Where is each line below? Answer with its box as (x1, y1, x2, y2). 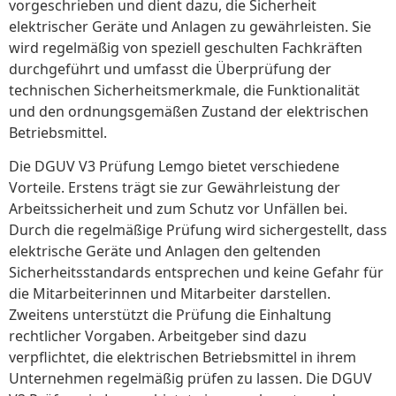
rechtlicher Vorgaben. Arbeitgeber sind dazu (9, 326, 307, 346)
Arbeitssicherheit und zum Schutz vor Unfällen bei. (9, 199, 347, 219)
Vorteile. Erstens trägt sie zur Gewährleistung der (9, 178, 340, 198)
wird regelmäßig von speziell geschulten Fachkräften (9, 38, 362, 58)
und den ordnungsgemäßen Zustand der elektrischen (9, 102, 369, 122)
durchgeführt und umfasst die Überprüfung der (9, 59, 331, 80)
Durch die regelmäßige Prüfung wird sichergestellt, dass (9, 220, 387, 240)
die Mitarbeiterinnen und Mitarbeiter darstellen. (9, 284, 331, 304)
